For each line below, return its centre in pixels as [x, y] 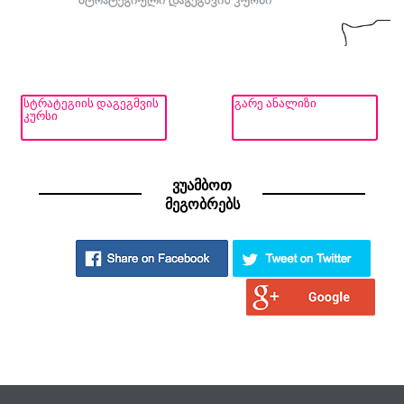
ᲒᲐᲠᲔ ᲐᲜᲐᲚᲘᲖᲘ [275, 102]
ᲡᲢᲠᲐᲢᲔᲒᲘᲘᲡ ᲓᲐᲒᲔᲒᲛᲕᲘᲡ [92, 102]
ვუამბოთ [202, 184]
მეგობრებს [202, 203]
